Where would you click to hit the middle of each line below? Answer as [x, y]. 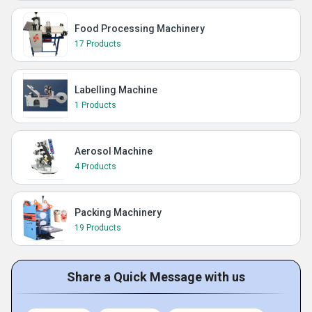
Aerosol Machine [114, 151]
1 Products [95, 105]
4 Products [95, 166]
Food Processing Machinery [140, 29]
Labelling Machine [116, 90]
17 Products [98, 44]
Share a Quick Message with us [156, 277]
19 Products [98, 228]
